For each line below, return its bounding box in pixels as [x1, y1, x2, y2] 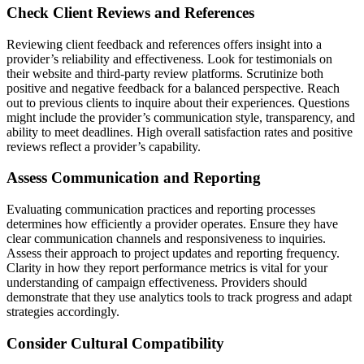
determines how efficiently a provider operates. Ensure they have [6, 216, 338, 231]
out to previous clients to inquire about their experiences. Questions [6, 95, 349, 110]
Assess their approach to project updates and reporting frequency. [6, 245, 340, 260]
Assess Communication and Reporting [6, 169, 261, 187]
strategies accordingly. [6, 304, 119, 318]
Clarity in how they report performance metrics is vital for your [6, 260, 327, 275]
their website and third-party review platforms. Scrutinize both [6, 66, 323, 80]
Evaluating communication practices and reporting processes [6, 201, 315, 216]
